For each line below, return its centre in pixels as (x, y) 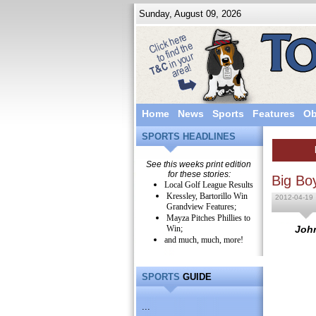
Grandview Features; (202, 207)
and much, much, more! (203, 240)
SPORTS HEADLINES (188, 136)
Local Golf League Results (208, 185)
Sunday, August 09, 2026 (188, 14)
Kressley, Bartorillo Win (207, 196)
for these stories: (199, 174)
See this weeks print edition (199, 164)
